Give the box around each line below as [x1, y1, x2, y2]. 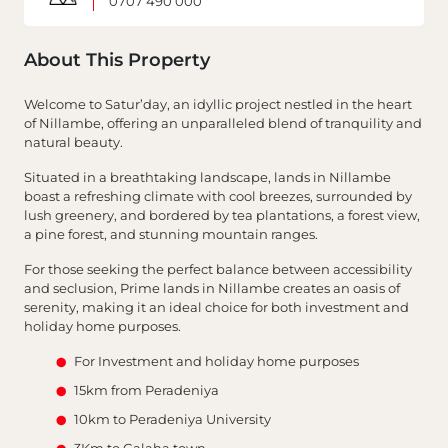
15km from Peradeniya [74, 381, 222, 398]
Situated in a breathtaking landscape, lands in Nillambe [24, 168, 391, 185]
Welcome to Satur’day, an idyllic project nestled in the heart [24, 95, 412, 112]
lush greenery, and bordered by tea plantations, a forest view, [24, 206, 420, 223]
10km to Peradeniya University [74, 410, 277, 427]
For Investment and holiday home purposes [74, 352, 359, 369]
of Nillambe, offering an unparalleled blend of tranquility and [24, 114, 422, 131]
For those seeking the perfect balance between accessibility [24, 260, 412, 277]
